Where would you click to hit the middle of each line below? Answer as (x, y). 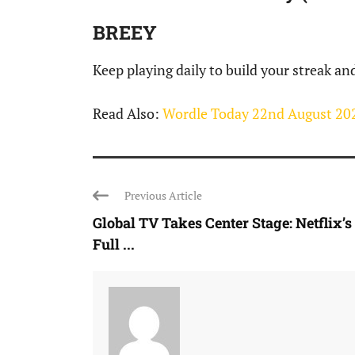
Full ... (114, 244)
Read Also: (128, 113)
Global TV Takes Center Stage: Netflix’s (222, 223)
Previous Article (163, 195)
